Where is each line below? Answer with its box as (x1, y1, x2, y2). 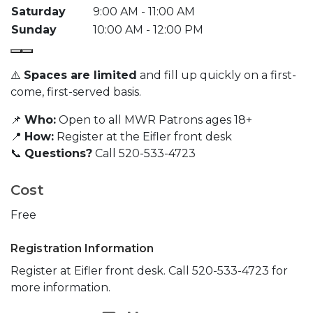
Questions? (24, 147, 92, 161)
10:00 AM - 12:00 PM (93, 23, 203, 37)
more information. (10, 281, 110, 295)
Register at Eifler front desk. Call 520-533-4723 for (10, 264, 288, 278)
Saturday (11, 5, 66, 19)
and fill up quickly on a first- (137, 68, 296, 82)
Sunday (11, 23, 57, 37)
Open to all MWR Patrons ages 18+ (56, 113, 252, 127)
